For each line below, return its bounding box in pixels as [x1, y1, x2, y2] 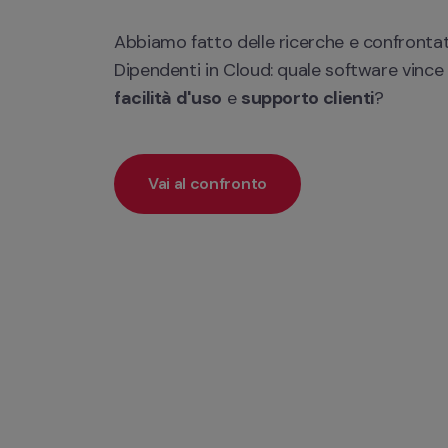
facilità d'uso [114, 86, 222, 110]
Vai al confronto [148, 173, 267, 194]
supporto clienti [240, 86, 375, 110]
